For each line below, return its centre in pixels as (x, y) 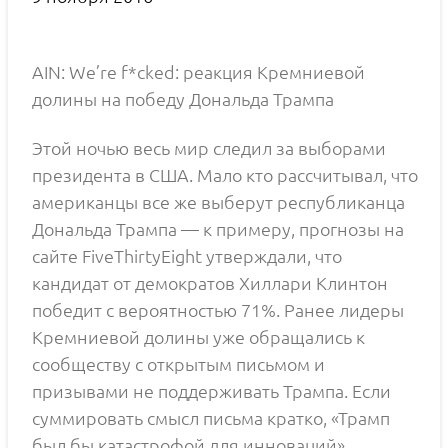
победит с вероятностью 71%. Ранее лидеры (218, 310)
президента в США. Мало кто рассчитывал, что (225, 175)
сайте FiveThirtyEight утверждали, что (187, 256)
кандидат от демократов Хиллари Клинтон (210, 283)
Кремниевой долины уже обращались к (198, 337)
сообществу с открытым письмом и (178, 364)
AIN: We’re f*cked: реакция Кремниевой (198, 72)
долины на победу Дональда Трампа (183, 99)
